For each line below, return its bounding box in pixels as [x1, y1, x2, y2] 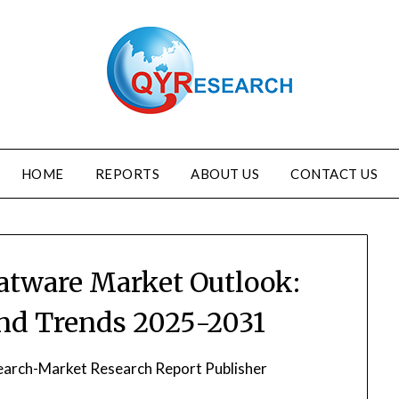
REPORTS [94, 166, 160, 182]
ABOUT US [191, 166, 260, 182]
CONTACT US [290, 166, 379, 182]
